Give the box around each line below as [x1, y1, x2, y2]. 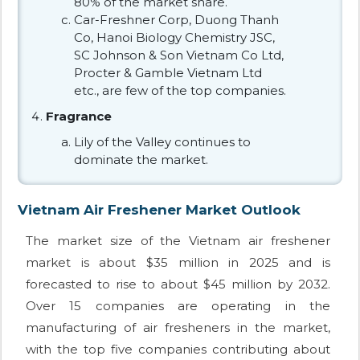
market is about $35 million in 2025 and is [26, 254, 330, 270]
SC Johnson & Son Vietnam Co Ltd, [74, 47, 284, 63]
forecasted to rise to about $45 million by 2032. [26, 276, 330, 292]
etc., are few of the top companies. [74, 82, 286, 98]
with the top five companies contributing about [26, 341, 330, 357]
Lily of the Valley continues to [74, 133, 251, 149]
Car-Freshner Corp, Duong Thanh [74, 11, 279, 27]
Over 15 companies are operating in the [26, 297, 330, 313]
